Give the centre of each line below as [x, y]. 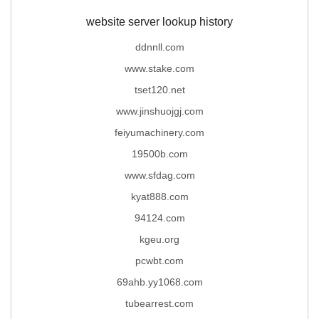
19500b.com [159, 153]
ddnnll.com [159, 47]
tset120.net [159, 89]
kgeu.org [159, 239]
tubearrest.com [159, 303]
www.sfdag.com [159, 175]
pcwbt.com [159, 260]
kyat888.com [159, 196]
